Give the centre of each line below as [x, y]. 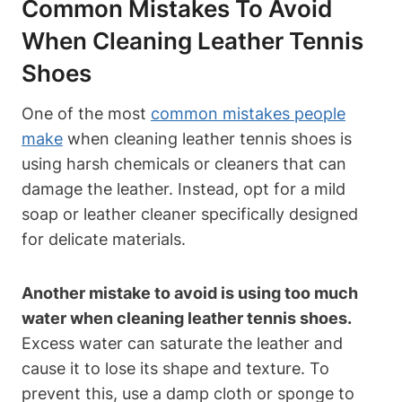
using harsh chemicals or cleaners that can [184, 164]
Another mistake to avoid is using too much [190, 293]
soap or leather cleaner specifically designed [190, 214]
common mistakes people [248, 114]
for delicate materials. [104, 239]
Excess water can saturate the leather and [182, 343]
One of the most [86, 114]
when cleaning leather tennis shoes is [207, 139]
